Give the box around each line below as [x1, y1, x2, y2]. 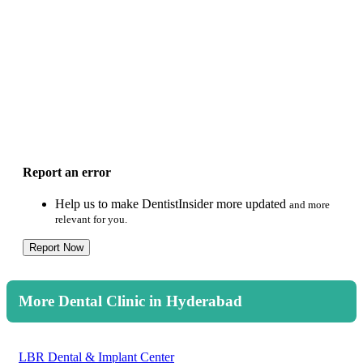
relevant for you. [55, 213, 127, 226]
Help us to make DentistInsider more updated [55, 197, 289, 211]
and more [289, 199, 330, 211]
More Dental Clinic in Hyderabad [19, 293, 242, 310]
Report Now [29, 241, 83, 254]
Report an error [23, 165, 111, 180]
